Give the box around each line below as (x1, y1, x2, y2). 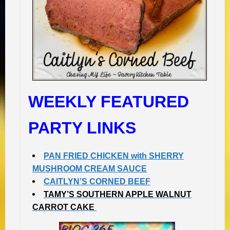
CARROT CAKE (32, 203, 97, 212)
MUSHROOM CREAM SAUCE (32, 164, 147, 174)
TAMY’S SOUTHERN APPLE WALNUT (44, 190, 191, 199)
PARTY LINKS (28, 119, 136, 138)
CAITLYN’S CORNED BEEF (44, 177, 150, 186)
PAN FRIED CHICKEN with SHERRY (44, 151, 184, 161)
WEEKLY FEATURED (28, 92, 189, 111)
